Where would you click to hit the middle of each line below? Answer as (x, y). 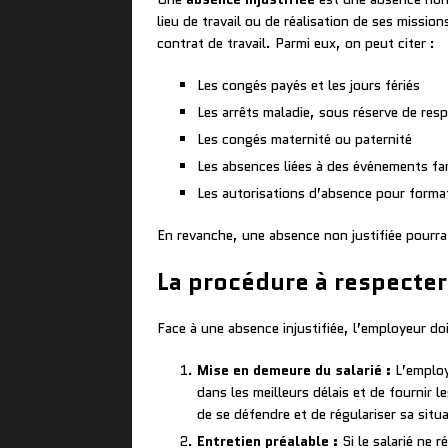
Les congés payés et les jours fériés (308, 85)
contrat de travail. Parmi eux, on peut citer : (296, 43)
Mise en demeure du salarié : (294, 370)
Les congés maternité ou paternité (304, 139)
